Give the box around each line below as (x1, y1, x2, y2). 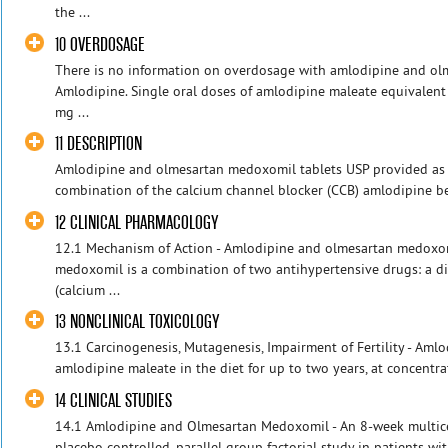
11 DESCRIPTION (55, 132, 143, 156)
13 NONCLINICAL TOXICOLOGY (55, 310, 220, 334)
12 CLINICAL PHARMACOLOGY (55, 210, 219, 234)
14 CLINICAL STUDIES (55, 389, 173, 412)
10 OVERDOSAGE (55, 32, 146, 56)
